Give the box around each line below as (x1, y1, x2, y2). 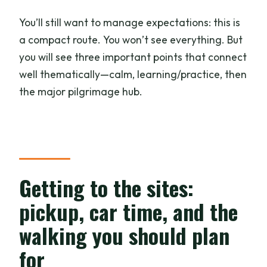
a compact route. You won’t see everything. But (19, 32, 243, 46)
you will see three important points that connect (19, 49, 247, 64)
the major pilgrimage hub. (19, 84, 143, 98)
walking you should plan (19, 219, 230, 252)
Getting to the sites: (19, 172, 194, 204)
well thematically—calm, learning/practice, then (19, 67, 247, 81)
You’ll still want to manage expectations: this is (19, 15, 241, 29)
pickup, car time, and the (19, 195, 238, 228)
